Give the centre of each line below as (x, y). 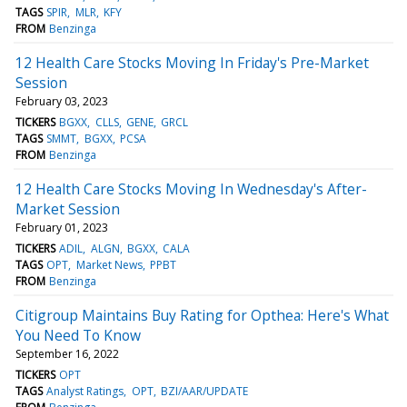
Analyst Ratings (85, 391)
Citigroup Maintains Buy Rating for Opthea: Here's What (202, 315)
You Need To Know (78, 335)
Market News (109, 264)
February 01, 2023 (62, 227)
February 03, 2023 (62, 101)
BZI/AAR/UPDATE (204, 391)
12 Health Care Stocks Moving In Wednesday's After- (191, 189)
